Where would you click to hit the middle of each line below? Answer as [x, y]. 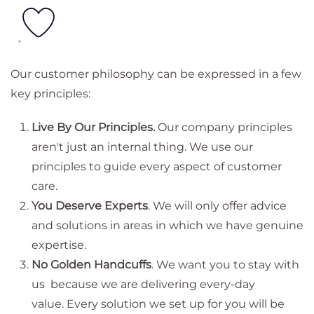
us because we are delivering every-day [143, 284]
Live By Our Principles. [95, 127]
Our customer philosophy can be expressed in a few [156, 74]
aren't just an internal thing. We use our [142, 146]
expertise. [60, 245]
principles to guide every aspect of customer [157, 166]
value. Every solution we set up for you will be [158, 303]
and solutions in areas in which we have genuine [168, 225]
